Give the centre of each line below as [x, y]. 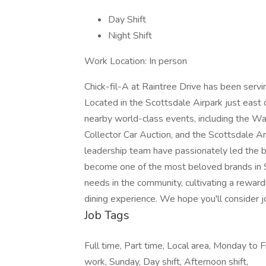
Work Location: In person [136, 61]
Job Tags [107, 215]
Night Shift [130, 36]
